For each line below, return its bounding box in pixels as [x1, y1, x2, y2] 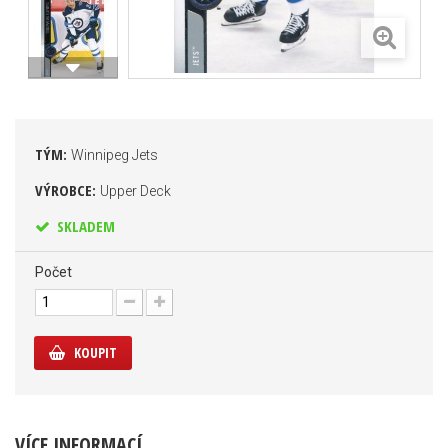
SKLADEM [53, 216, 115, 236]
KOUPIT [74, 343, 117, 362]
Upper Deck [100, 183, 171, 199]
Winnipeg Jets [71, 147, 158, 163]
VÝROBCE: [35, 180, 100, 200]
